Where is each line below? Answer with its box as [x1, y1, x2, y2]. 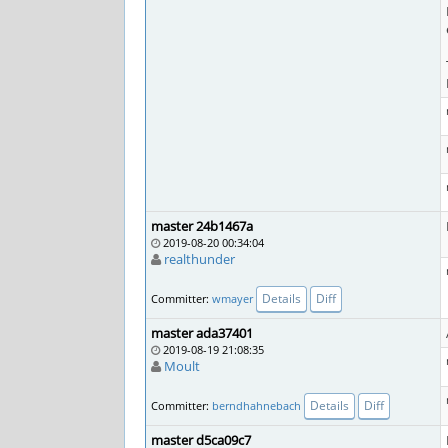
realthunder [164, 250, 235, 268]
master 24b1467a [151, 217, 253, 235]
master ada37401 [151, 324, 253, 342]
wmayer [212, 290, 253, 306]
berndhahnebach [212, 397, 301, 413]
